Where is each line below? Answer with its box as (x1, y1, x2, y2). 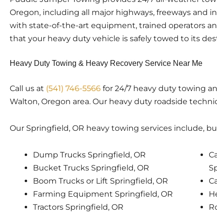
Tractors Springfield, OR (33, 202, 124, 212)
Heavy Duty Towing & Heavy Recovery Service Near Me (10, 59, 202, 67)
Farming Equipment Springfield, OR (33, 189, 173, 199)
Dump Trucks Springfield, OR (33, 150, 146, 159)
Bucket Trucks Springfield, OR (33, 163, 149, 172)
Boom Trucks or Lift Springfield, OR (33, 176, 168, 186)
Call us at (10, 83, 46, 93)
